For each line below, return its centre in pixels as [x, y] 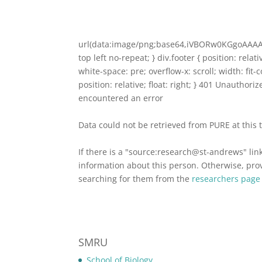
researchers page [226, 179]
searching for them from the [135, 179]
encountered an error [121, 98]
